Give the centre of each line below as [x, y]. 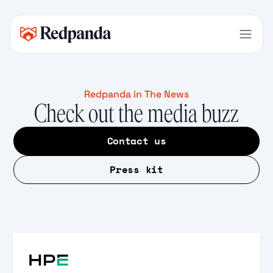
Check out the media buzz [136, 114]
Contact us [136, 141]
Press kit [136, 169]
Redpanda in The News [136, 94]
